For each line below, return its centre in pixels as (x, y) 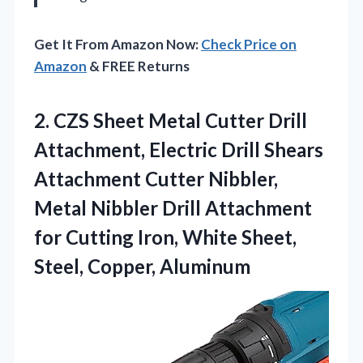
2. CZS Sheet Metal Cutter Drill (171, 120)
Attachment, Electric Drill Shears (179, 149)
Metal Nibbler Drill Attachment (173, 207)
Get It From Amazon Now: (117, 44)
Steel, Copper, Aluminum (142, 266)
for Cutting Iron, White (138, 237)
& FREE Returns (138, 66)
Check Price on (249, 44)
